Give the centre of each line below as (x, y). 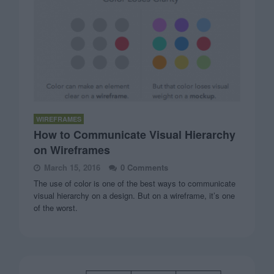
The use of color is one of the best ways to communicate (135, 183)
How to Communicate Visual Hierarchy (135, 135)
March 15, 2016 (72, 168)
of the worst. (56, 208)
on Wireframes (72, 150)
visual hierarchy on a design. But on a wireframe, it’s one (135, 196)
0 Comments (145, 168)
